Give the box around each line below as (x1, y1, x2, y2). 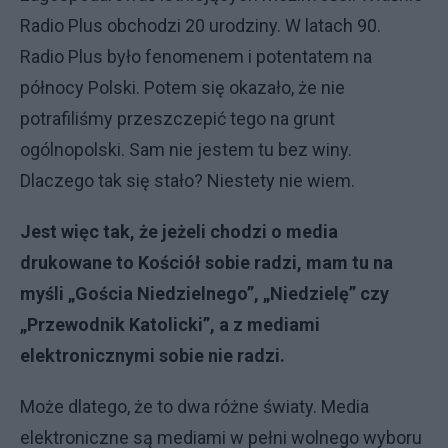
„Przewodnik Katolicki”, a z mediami (20, 314, 320, 335)
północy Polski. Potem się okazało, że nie (20, 77, 345, 98)
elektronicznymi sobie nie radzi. (20, 345, 285, 366)
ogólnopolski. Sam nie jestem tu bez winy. (20, 139, 352, 160)
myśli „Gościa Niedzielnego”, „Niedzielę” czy (20, 283, 389, 304)
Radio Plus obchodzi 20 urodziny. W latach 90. (20, 15, 381, 36)
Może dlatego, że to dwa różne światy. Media (20, 396, 369, 417)
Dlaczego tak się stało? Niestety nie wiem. (20, 170, 355, 191)
